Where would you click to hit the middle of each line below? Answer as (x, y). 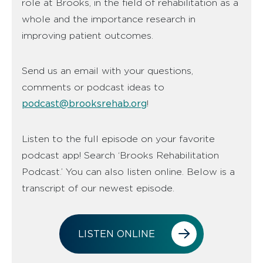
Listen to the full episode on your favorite (118, 139)
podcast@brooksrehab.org (84, 103)
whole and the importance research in (109, 19)
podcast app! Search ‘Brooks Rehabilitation (120, 155)
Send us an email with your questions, (107, 70)
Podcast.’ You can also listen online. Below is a (128, 171)
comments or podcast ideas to (93, 87)
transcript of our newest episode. (98, 188)
